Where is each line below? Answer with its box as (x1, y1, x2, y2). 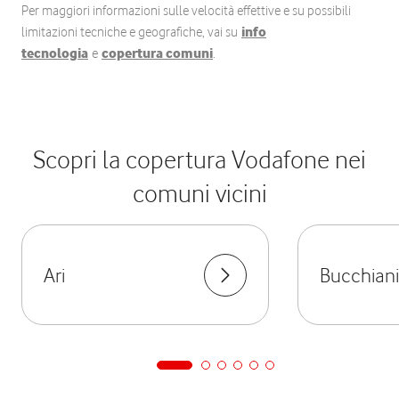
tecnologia (21, 45, 88, 61)
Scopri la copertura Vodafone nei (33, 144, 366, 175)
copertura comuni (102, 45, 213, 61)
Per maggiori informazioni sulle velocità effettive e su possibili (21, 3, 351, 19)
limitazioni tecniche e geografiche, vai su (21, 24, 241, 40)
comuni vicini (132, 178, 267, 208)
